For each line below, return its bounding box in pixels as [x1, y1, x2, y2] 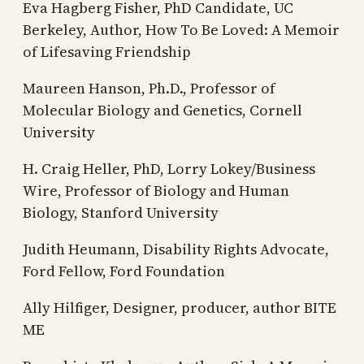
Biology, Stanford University [23, 201, 219, 223]
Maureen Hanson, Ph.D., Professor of [23, 77, 275, 98]
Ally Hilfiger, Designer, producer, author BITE [23, 297, 336, 318]
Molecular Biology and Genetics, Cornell [23, 99, 302, 120]
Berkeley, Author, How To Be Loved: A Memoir [23, 19, 340, 40]
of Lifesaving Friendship [23, 41, 191, 62]
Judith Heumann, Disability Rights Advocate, [23, 238, 329, 259]
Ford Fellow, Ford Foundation [23, 260, 225, 281]
